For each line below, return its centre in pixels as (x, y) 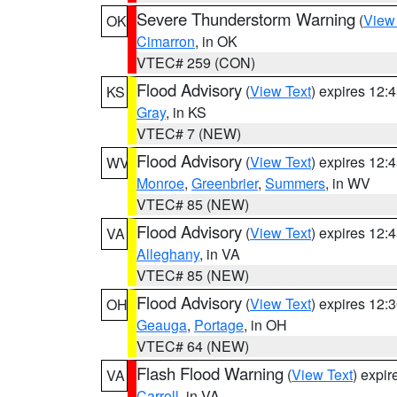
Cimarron (166, 41)
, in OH (265, 325)
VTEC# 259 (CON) (196, 62)
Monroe (160, 183)
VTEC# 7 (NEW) (189, 133)
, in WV (348, 183)
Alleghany (168, 254)
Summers (295, 183)
